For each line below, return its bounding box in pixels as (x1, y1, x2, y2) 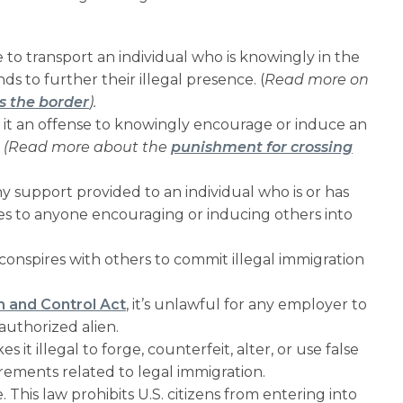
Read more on (264, 70, 369, 88)
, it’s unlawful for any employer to (126, 295, 367, 313)
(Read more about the (4, 138, 171, 156)
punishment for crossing (171, 138, 353, 156)
